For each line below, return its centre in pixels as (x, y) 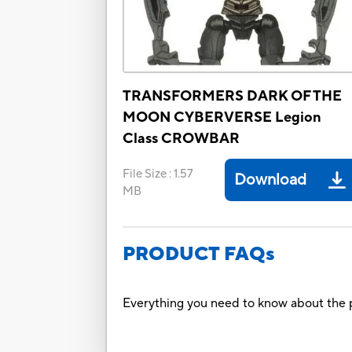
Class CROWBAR (181, 139)
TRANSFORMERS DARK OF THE (233, 97)
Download (271, 180)
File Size (145, 174)
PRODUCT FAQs (199, 255)
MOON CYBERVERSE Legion (222, 118)
